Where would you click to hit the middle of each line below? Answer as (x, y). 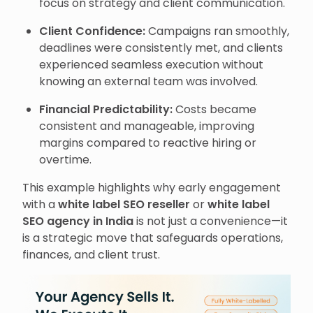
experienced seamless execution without (151, 65)
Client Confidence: (92, 31)
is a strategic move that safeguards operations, (153, 238)
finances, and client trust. (91, 255)
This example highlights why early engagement (152, 188)
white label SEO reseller (124, 204)
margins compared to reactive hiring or (148, 143)
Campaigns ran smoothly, (217, 31)
